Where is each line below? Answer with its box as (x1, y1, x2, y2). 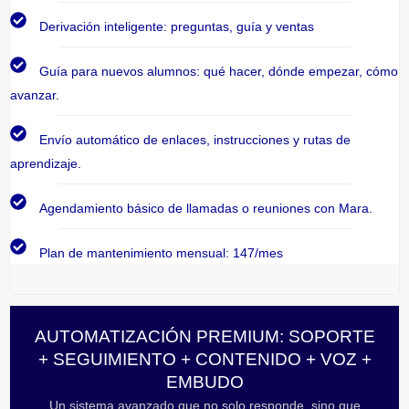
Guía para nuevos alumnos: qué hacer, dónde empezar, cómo (39, 63, 399, 79)
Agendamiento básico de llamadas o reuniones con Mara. (39, 201, 373, 216)
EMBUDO (165, 372, 244, 393)
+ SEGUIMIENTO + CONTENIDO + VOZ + (37, 350, 372, 370)
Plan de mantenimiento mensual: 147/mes (39, 246, 284, 261)
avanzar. (10, 87, 59, 102)
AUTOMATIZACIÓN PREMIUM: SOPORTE (34, 327, 375, 347)
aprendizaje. (10, 156, 81, 172)
